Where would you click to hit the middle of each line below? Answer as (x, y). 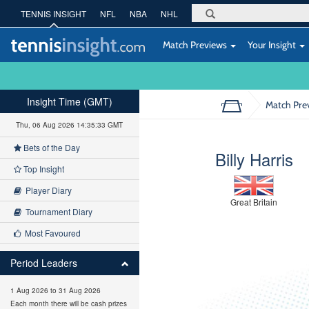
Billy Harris (254, 159)
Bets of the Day (51, 147)
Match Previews (195, 44)
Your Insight (272, 44)
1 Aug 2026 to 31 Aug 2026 (56, 290)
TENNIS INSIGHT (53, 13)
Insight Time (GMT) (69, 101)
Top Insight (43, 169)
